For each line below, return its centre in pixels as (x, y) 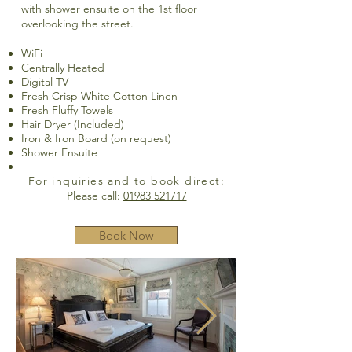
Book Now (126, 235)
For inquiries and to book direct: (126, 181)
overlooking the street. (77, 24)
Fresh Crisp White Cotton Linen (99, 96)
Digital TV (45, 82)
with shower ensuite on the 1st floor (109, 9)
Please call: (95, 196)
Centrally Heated (63, 68)
